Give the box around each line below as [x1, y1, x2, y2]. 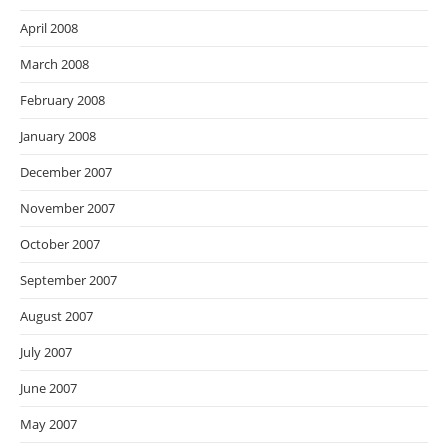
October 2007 [20, 235, 100, 254]
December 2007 [20, 163, 112, 182]
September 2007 [20, 271, 117, 290]
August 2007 [20, 307, 93, 326]
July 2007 [20, 343, 72, 362]
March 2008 [20, 55, 89, 74]
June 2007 [20, 379, 77, 398]
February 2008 [20, 91, 105, 110]
